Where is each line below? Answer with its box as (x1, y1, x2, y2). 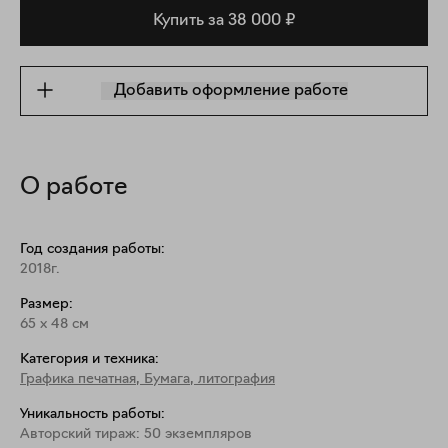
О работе (20, 176, 128, 200)
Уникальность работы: (20, 407, 165, 422)
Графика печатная (20, 372, 136, 387)
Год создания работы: (20, 242, 165, 257)
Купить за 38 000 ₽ (153, 12, 295, 29)
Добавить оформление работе (113, 83, 348, 99)
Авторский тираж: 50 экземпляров (20, 427, 252, 442)
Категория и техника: (20, 352, 159, 367)
